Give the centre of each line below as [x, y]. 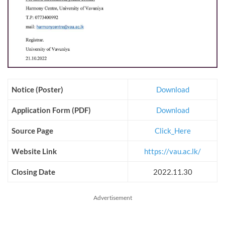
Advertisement [113, 197]
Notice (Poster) [37, 89]
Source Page [32, 130]
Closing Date [33, 172]
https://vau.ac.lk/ [173, 151]
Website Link [34, 151]
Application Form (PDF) [51, 110]
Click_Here [173, 130]
